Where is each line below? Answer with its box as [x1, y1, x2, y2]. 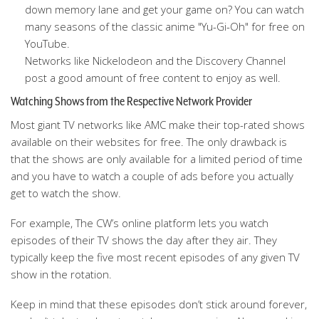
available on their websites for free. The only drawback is [11, 135, 287, 149]
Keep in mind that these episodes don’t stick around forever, [11, 297, 307, 311]
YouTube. [25, 36, 70, 51]
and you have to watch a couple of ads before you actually [11, 169, 293, 183]
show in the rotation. [11, 267, 112, 281]
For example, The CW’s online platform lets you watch [11, 216, 268, 230]
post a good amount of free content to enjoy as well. [25, 70, 281, 85]
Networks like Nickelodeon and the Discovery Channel [25, 53, 286, 68]
